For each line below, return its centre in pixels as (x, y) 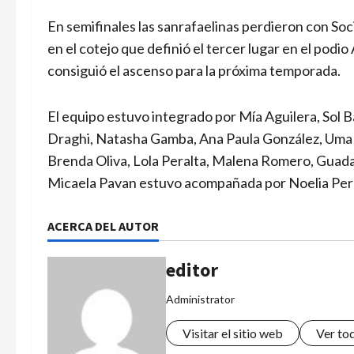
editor (192, 269)
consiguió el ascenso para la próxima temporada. (194, 70)
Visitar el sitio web (233, 333)
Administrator (200, 299)
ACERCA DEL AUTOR (103, 226)
